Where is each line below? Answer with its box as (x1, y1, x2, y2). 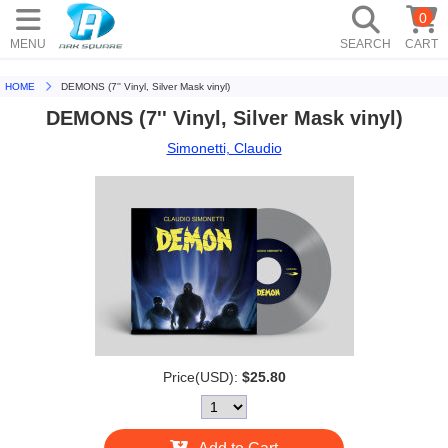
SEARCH (340, 36, 391, 51)
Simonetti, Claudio (166, 140, 282, 156)
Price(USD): (162, 369, 238, 385)
